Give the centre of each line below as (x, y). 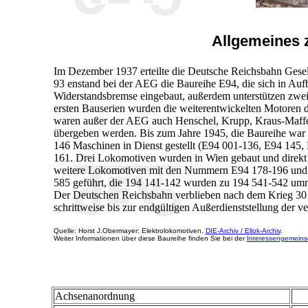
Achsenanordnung (95, 296)
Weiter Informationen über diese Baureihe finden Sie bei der (150, 238)
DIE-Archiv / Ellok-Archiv (243, 230)
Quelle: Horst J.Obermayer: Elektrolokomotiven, (129, 230)
